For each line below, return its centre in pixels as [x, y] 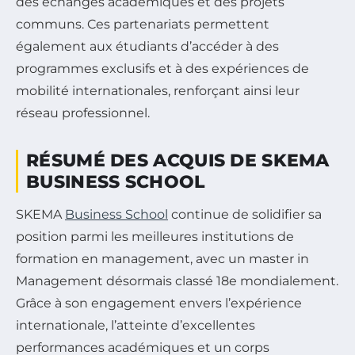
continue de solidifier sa [245, 214]
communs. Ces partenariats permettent [143, 24]
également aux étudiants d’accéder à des [147, 46]
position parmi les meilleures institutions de [155, 236]
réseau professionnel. [83, 113]
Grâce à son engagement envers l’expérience [159, 303]
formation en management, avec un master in [162, 258]
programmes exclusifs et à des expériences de [162, 68]
